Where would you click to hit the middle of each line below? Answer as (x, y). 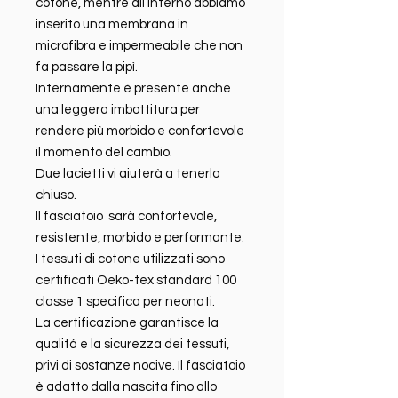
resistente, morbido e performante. (140, 238)
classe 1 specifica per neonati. (125, 302)
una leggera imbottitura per (118, 110)
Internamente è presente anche (133, 89)
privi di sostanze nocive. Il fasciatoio (140, 366)
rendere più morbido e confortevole (140, 131)
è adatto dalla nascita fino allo (126, 387)
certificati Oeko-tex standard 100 (136, 281)
